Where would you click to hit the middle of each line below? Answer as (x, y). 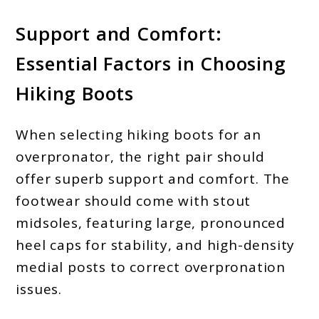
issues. (39, 289)
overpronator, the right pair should (140, 156)
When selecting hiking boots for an (138, 134)
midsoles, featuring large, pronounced (151, 223)
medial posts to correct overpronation (151, 267)
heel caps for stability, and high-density (156, 245)
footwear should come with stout (134, 200)
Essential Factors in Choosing (151, 64)
